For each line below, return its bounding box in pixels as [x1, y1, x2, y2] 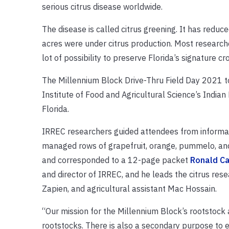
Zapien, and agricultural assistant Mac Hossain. [41, 183, 217, 194]
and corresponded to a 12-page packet [41, 154, 190, 165]
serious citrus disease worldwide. [41, 1, 163, 12]
